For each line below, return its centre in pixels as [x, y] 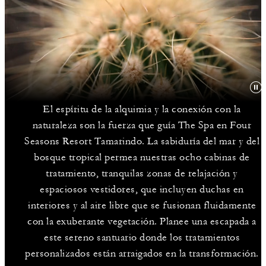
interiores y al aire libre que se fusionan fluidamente [142, 205]
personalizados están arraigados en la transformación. [142, 254]
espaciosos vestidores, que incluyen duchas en [142, 189]
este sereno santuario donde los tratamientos [142, 237]
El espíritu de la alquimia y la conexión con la [142, 109]
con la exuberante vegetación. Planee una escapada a [142, 221]
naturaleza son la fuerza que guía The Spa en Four [142, 125]
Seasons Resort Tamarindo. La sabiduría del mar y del [142, 141]
